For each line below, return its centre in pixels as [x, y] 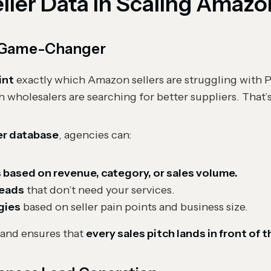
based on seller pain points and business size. [134, 207]
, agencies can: [95, 135]
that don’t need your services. [100, 190]
